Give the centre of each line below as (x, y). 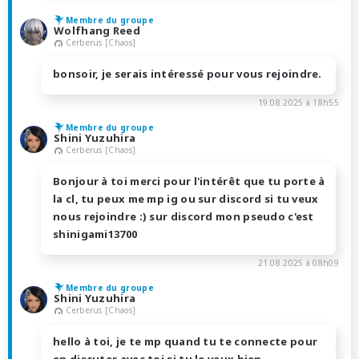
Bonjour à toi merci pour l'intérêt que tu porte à (189, 181)
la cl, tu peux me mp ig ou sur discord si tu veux (186, 198)
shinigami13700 (95, 234)
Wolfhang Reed (97, 31)
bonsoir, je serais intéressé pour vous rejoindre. (188, 74)
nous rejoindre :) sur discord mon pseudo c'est (184, 216)
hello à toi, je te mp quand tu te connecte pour (186, 341)
